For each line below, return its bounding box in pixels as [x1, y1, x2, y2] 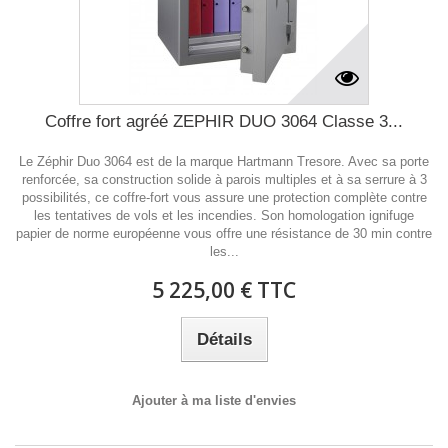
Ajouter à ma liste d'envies [132, 393, 296, 408]
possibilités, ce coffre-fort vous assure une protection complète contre [21, 190, 427, 205]
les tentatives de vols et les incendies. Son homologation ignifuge [34, 208, 414, 223]
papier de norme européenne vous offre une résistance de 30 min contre [16, 226, 432, 241]
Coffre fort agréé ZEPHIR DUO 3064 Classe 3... [45, 112, 403, 131]
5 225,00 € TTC [152, 276, 296, 304]
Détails [196, 330, 252, 349]
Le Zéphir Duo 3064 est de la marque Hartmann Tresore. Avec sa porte [19, 154, 429, 169]
